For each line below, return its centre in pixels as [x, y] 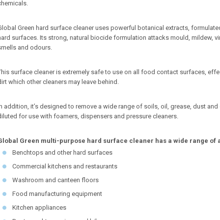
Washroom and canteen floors [55, 180]
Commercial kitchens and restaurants [65, 166]
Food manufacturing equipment [57, 194]
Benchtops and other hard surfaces [62, 153]
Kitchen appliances [39, 208]
